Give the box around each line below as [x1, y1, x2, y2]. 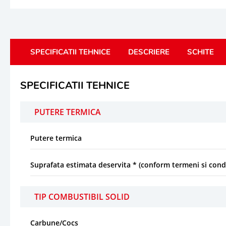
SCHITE [187, 46, 214, 57]
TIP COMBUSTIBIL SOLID [34, 191, 130, 202]
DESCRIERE [128, 46, 169, 57]
